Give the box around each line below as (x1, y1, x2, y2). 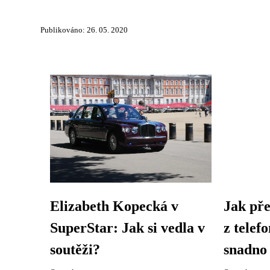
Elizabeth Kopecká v (50, 198, 178, 215)
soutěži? (50, 242, 100, 258)
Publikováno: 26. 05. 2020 (40, 26, 128, 35)
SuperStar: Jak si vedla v (50, 220, 205, 236)
